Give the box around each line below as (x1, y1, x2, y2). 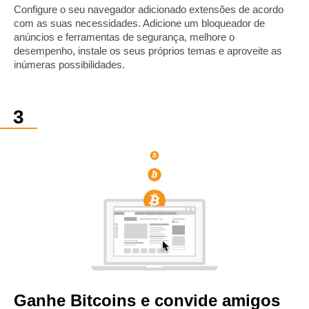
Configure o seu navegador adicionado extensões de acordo (14, 3, 283, 15)
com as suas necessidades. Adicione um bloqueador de (14, 17, 265, 29)
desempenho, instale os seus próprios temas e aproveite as (14, 44, 282, 57)
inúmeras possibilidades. (14, 58, 125, 70)
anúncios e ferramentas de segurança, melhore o (14, 30, 235, 43)
